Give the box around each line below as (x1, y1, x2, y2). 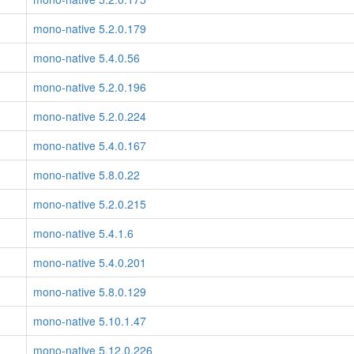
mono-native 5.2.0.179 (33, 21, 146, 36)
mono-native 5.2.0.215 (33, 196, 146, 212)
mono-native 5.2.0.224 (33, 108, 146, 124)
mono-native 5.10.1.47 (33, 313, 146, 329)
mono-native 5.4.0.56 (33, 50, 140, 66)
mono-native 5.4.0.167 (33, 137, 146, 153)
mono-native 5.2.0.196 (33, 79, 146, 95)
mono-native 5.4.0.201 (33, 254, 146, 270)
